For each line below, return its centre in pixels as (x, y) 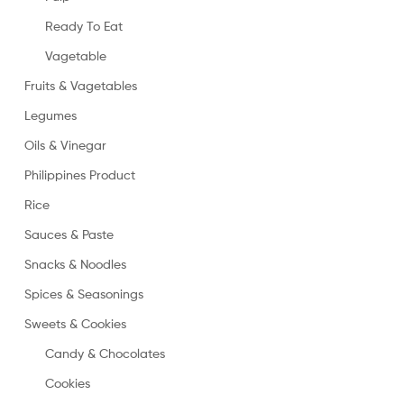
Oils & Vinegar (65, 144)
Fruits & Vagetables (81, 85)
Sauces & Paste (69, 234)
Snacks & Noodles (75, 263)
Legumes (50, 115)
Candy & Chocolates (105, 353)
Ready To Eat (83, 25)
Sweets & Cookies (75, 323)
